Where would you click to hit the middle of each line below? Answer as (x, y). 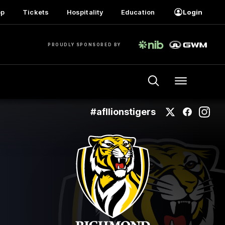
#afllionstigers (123, 112)
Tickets (36, 12)
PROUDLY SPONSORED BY (84, 44)
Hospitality (85, 12)
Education (138, 12)
